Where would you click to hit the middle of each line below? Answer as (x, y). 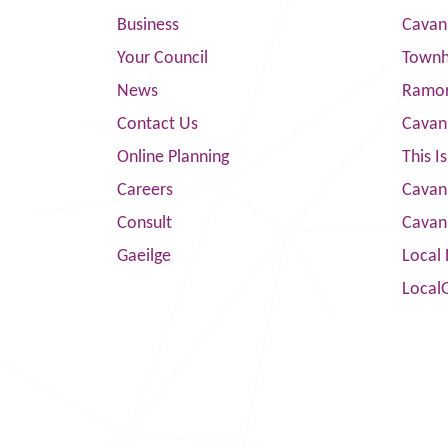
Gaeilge (144, 256)
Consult (144, 223)
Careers (145, 190)
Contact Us (157, 124)
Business (148, 25)
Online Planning (173, 157)
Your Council (162, 58)
